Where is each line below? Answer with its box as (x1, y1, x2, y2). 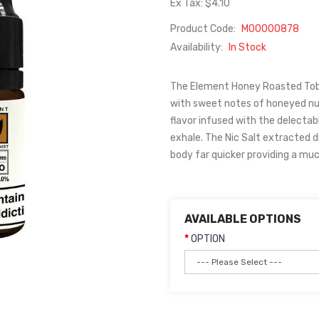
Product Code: (170, 23, 238, 35)
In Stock (229, 41, 266, 53)
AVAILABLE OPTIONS (184, 212, 301, 226)
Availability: (170, 41, 225, 53)
